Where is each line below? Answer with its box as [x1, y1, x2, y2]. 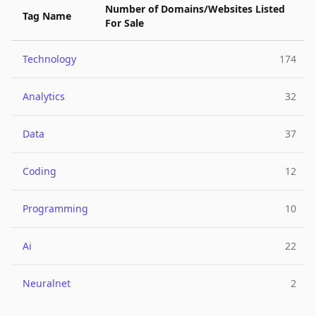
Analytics [23, 90, 65, 103]
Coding [23, 164, 56, 178]
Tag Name [23, 9, 71, 23]
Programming [23, 202, 88, 215]
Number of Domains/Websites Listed [105, 2, 285, 16]
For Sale [105, 16, 144, 30]
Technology [23, 52, 76, 66]
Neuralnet [23, 276, 71, 290]
